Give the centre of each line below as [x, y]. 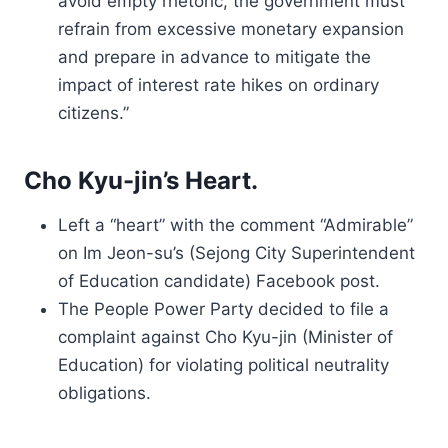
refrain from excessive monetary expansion [231, 29]
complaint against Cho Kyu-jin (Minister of [225, 337]
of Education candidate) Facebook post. [219, 281]
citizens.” [93, 113]
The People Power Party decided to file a [223, 309]
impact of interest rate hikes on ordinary [218, 85]
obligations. [104, 393]
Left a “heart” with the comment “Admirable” [235, 225]
